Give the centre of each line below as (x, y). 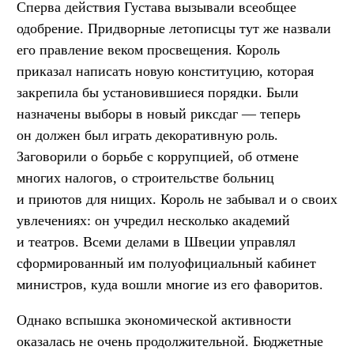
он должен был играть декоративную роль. (147, 136)
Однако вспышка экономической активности (154, 320)
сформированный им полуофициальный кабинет (166, 264)
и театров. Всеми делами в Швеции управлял (156, 242)
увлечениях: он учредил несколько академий (153, 221)
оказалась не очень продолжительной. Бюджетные (170, 342)
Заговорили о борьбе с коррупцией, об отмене (158, 157)
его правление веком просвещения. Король (148, 50)
